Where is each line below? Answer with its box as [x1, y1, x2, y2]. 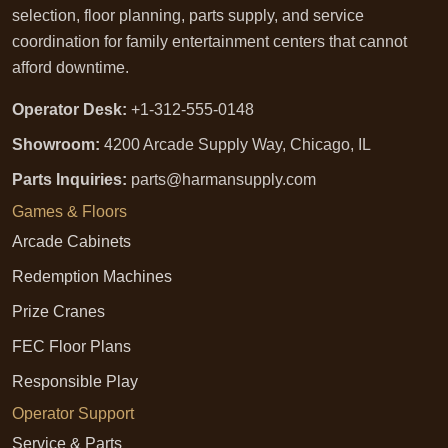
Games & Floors [12, 203, 127, 221]
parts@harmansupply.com [131, 171, 316, 189]
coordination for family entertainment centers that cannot [12, 33, 407, 51]
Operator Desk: [12, 101, 127, 119]
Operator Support [12, 405, 134, 423]
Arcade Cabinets [12, 233, 131, 251]
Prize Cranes [12, 303, 105, 321]
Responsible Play [12, 373, 138, 391]
